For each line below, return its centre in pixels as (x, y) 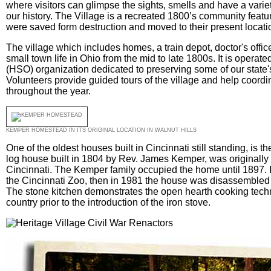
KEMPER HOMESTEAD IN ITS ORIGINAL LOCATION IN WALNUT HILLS (101, 130)
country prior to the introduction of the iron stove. (108, 202)
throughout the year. (48, 91)
